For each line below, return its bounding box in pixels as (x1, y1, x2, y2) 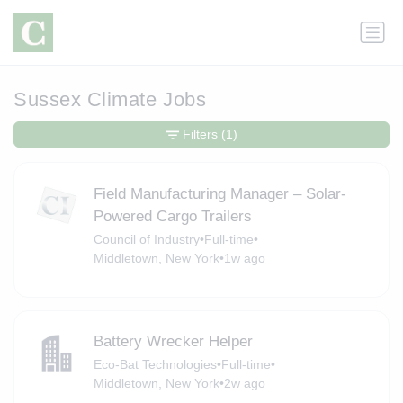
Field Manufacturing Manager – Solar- (93, 184, 346, 202)
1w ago (223, 250, 265, 265)
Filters (182, 127, 218, 142)
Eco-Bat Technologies (93, 357, 217, 372)
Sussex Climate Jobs (13, 88, 207, 112)
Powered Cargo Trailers (93, 207, 252, 225)
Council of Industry (93, 231, 200, 246)
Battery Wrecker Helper (93, 333, 253, 351)
